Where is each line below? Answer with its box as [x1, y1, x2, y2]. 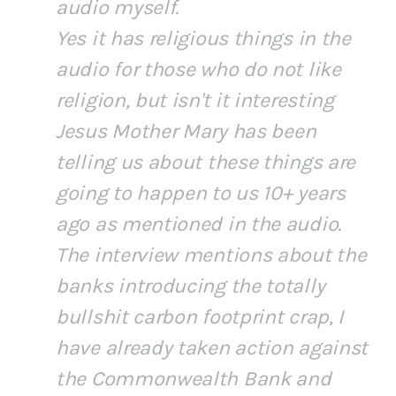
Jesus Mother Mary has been [56, 119, 316, 144]
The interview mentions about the [56, 243, 367, 268]
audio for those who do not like [56, 57, 341, 82]
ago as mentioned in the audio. [56, 212, 342, 237]
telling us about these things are [56, 150, 356, 175]
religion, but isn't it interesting [56, 88, 334, 113]
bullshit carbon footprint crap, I [56, 305, 345, 330]
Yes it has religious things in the [56, 27, 351, 51]
